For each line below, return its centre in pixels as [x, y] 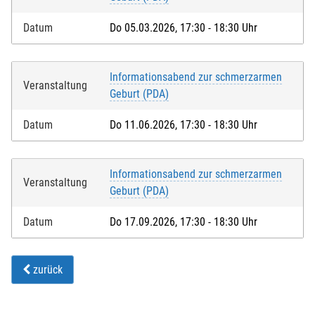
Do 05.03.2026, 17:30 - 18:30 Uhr [184, 27]
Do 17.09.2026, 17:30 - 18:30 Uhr [184, 221]
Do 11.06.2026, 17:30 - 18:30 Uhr [184, 124]
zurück [46, 269]
